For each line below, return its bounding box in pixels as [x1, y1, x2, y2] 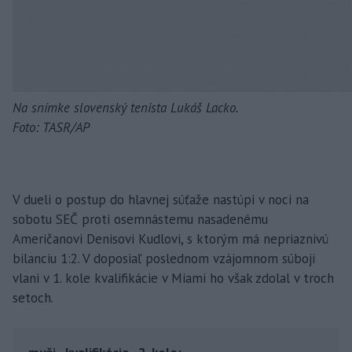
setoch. [13, 289, 53, 307]
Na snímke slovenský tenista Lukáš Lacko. [13, 99, 239, 117]
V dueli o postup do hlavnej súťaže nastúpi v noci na [13, 191, 309, 209]
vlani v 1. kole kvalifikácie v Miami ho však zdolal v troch [13, 269, 334, 288]
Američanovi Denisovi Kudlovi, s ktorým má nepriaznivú [13, 230, 328, 248]
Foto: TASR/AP [13, 119, 90, 137]
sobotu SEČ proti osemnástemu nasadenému [13, 211, 268, 229]
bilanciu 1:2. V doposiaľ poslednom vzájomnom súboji [13, 250, 315, 268]
